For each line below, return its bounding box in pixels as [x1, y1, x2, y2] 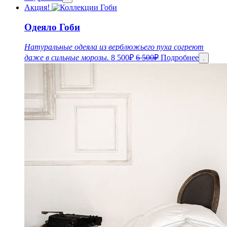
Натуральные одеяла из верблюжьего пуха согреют [24, 42, 204, 51]
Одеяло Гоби [24, 21, 80, 32]
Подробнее [161, 53, 199, 62]
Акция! [24, 3, 52, 12]
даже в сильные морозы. [24, 53, 109, 62]
